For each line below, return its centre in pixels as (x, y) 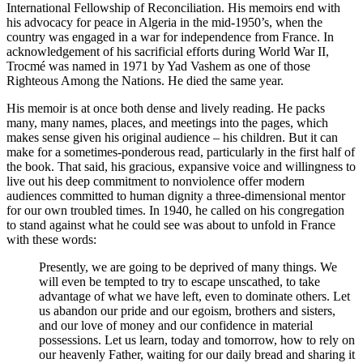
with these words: (51, 240)
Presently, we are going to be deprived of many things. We (188, 267)
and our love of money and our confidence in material (176, 326)
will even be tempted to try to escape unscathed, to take (179, 282)
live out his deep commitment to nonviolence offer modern (156, 181)
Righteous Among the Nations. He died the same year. (147, 81)
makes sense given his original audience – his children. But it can (172, 138)
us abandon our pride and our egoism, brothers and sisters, (187, 311)
